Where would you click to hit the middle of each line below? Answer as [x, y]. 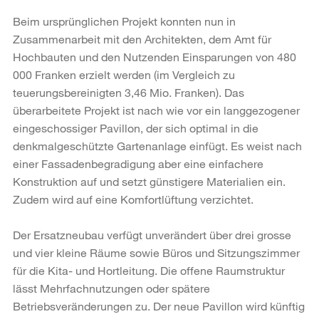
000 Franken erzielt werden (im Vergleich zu [124, 74]
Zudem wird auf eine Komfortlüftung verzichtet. [133, 199]
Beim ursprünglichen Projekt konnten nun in [124, 21]
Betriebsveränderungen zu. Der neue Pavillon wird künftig [159, 305]
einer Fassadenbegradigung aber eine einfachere [138, 163]
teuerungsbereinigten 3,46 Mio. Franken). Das [129, 92]
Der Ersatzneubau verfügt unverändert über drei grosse [152, 234]
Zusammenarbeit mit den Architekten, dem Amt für [142, 38]
